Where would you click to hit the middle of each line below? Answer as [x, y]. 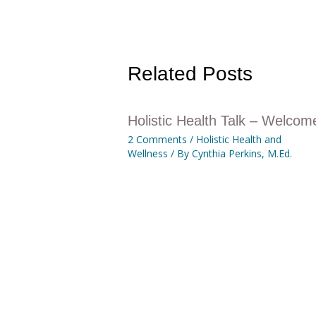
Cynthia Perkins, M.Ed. [242, 153]
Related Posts [190, 73]
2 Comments [157, 139]
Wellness [147, 153]
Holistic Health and [238, 139]
